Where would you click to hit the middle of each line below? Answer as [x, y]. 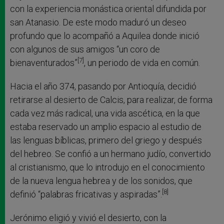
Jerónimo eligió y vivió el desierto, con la [88, 217]
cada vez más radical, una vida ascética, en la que [105, 113]
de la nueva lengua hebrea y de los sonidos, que [101, 180]
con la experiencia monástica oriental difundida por [108, 8]
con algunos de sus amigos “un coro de [85, 49]
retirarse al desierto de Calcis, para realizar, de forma [111, 99]
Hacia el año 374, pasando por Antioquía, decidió [103, 86]
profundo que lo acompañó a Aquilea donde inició [105, 35]
